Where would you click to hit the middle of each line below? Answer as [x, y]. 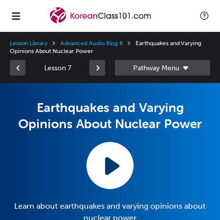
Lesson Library [29, 43]
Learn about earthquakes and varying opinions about [110, 206]
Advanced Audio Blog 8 [92, 43]
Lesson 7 [57, 68]
